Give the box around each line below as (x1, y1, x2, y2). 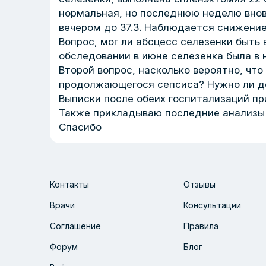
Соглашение (50, 221, 101, 231)
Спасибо (59, 121, 102, 133)
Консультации (183, 200, 241, 210)
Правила (183, 221, 218, 231)
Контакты (50, 179, 89, 189)
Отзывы (183, 179, 216, 189)
